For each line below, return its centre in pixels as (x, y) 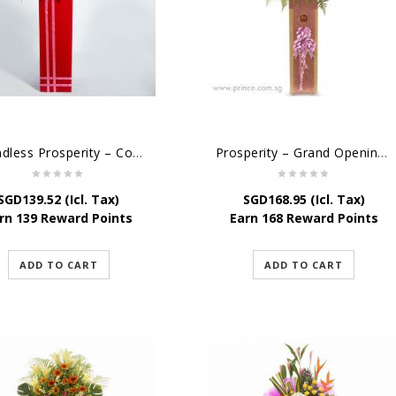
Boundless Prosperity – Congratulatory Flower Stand (138, 153)
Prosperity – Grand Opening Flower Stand (383, 153)
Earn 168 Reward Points (304, 218)
